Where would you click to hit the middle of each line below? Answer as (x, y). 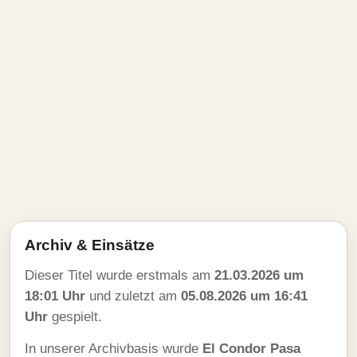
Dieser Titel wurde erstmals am (120, 275)
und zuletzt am (133, 296)
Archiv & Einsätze (90, 245)
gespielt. (75, 317)
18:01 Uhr (55, 296)
